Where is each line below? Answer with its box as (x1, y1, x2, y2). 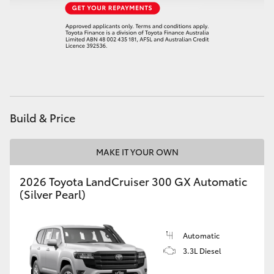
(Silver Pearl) (20, 186, 86, 202)
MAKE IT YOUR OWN (95, 146, 179, 158)
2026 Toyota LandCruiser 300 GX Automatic (20, 173, 247, 189)
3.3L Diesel (183, 245, 221, 256)
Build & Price (10, 109, 75, 125)
